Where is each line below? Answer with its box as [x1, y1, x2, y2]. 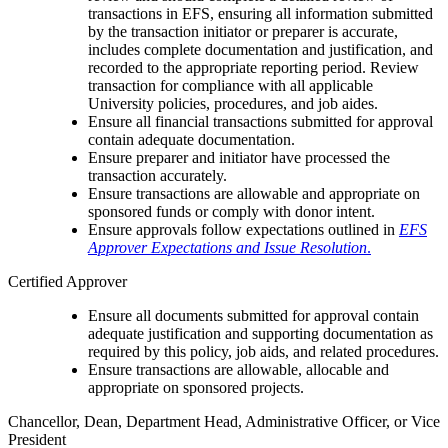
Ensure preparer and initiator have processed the [88, 149, 390, 167]
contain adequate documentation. [88, 131, 295, 149]
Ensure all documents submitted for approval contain [88, 307, 419, 325]
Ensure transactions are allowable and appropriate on [88, 185, 420, 203]
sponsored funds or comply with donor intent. [88, 203, 375, 221]
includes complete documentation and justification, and [88, 41, 433, 59]
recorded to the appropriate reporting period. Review [88, 59, 419, 77]
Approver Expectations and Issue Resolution [88, 239, 367, 257]
